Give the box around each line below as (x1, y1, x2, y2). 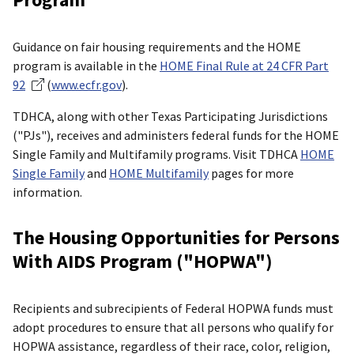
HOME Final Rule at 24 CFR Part (160, 57, 329, 73)
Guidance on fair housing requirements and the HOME (13, 38, 301, 55)
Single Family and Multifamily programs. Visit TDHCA (13, 145, 300, 162)
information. (13, 183, 82, 200)
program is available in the (13, 57, 160, 73)
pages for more (209, 164, 294, 181)
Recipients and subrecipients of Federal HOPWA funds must (13, 300, 333, 317)
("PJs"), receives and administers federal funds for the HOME (13, 126, 339, 143)
